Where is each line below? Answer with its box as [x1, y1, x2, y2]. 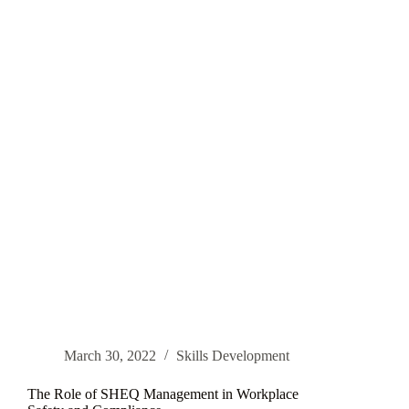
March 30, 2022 [64, 348, 156, 364]
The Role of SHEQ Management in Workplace [27, 386, 299, 403]
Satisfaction [26, 33, 92, 48]
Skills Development [176, 348, 289, 364]
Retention [26, 2, 81, 17]
